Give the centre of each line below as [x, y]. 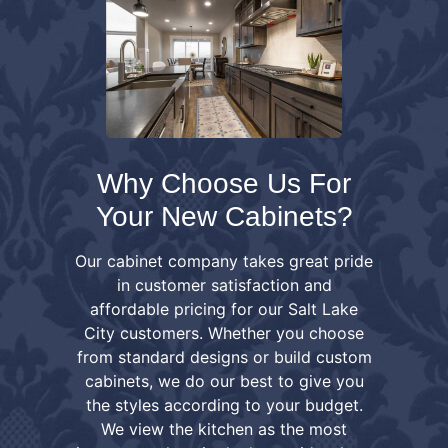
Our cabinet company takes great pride [224, 260]
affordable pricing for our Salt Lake [224, 308]
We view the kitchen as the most [224, 428]
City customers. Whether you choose [224, 332]
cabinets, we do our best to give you [224, 380]
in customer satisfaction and [224, 284]
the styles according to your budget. [224, 404]
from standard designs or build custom [224, 356]
